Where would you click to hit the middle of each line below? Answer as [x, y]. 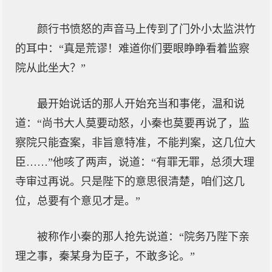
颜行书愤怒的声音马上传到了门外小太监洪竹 [146, 29]
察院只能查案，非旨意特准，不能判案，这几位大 [135, 143]
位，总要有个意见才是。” [78, 201]
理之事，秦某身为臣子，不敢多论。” [105, 256]
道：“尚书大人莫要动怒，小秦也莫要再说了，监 [132, 123]
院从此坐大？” [50, 68]
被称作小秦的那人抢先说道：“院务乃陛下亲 [143, 237]
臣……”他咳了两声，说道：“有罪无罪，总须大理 [135, 162]
